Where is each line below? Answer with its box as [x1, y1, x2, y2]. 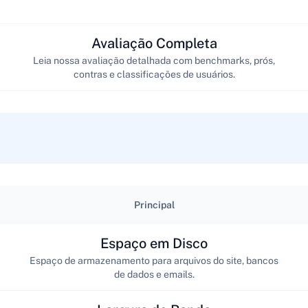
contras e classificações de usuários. [73, 68, 235, 80]
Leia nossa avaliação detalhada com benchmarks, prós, [33, 54, 275, 66]
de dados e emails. [113, 268, 195, 280]
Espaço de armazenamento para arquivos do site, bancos [30, 254, 278, 266]
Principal [133, 199, 175, 210]
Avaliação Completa [91, 34, 217, 52]
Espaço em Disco [100, 234, 208, 252]
